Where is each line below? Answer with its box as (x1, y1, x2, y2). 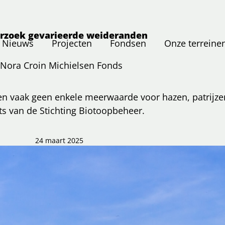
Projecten (52, 37, 92, 50)
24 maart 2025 (35, 136, 83, 146)
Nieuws (2, 37, 34, 50)
